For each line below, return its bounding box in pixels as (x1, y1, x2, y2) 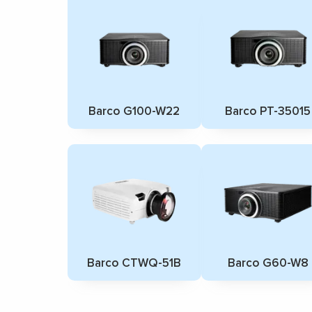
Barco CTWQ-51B (87, 255, 182, 270)
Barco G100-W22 (88, 103, 180, 118)
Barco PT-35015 (225, 103, 311, 118)
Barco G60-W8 (227, 255, 309, 270)
